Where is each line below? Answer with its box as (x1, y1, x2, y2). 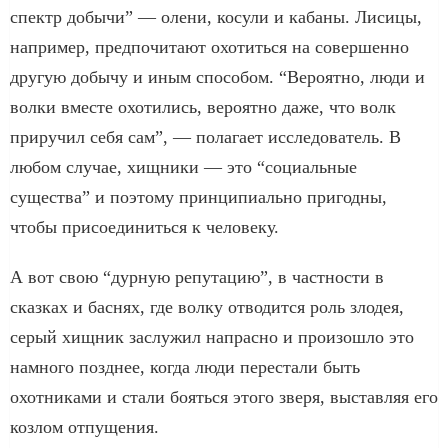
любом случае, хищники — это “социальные (10, 156, 357, 177)
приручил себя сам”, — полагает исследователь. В (10, 126, 401, 147)
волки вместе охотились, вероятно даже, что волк (10, 96, 396, 117)
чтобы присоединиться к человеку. (10, 216, 279, 237)
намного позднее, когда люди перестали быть (10, 356, 360, 377)
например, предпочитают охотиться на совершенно (10, 36, 409, 57)
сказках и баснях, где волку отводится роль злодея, (10, 296, 404, 317)
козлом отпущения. (10, 416, 159, 437)
